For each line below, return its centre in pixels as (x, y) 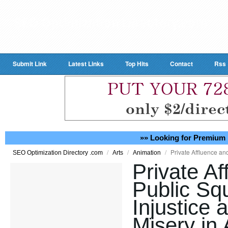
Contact (181, 64)
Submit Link (30, 64)
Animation (148, 153)
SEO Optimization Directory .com (59, 153)
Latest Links (86, 64)
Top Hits (137, 64)
